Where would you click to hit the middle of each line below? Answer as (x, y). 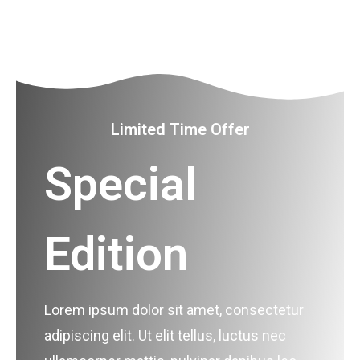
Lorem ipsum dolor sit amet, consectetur (174, 310)
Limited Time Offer (180, 130)
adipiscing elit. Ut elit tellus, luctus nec (165, 336)
